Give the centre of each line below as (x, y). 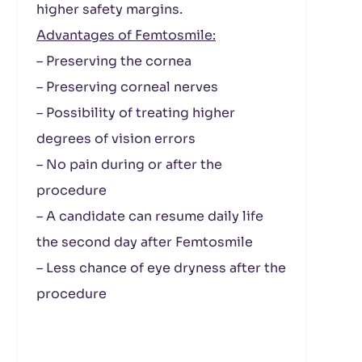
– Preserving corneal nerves (127, 87)
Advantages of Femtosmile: (126, 35)
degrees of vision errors (116, 139)
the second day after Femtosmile (145, 242)
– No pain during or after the (129, 164)
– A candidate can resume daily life (150, 216)
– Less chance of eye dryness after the (161, 268)
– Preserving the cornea (114, 61)
